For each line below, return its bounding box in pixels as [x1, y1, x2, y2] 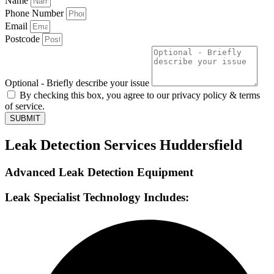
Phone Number [5, 8, 66, 19]
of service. [5, 101, 45, 112]
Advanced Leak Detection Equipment [5, 166, 193, 179]
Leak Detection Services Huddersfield [5, 137, 242, 154]
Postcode [5, 34, 42, 45]
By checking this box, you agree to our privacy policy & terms [20, 90, 260, 101]
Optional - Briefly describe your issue [5, 78, 152, 89]
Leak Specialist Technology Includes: [5, 190, 189, 204]
